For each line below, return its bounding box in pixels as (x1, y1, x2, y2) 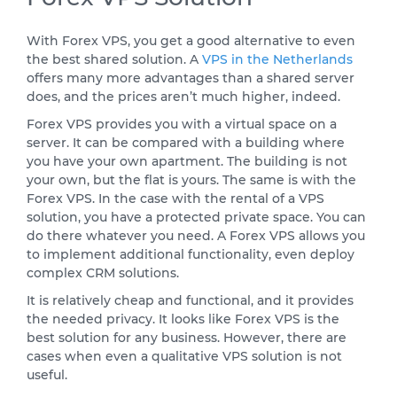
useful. (27, 367, 67, 384)
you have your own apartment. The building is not (27, 153, 347, 170)
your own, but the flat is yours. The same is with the (27, 172, 356, 189)
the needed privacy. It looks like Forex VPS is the (27, 311, 339, 328)
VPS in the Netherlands (202, 51, 353, 68)
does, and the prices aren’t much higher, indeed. (27, 89, 340, 105)
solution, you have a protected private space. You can (27, 209, 366, 226)
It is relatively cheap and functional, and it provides (27, 292, 354, 309)
